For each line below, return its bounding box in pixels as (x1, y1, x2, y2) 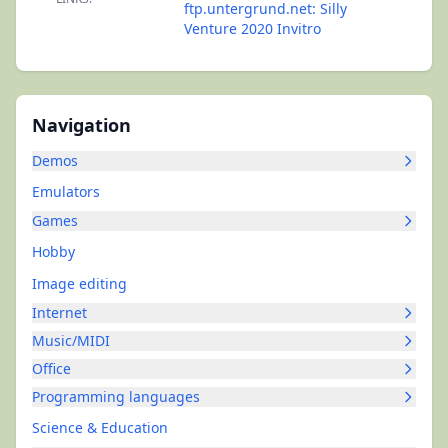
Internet (32, 303, 87, 322)
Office (32, 359, 71, 378)
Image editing (32, 274, 127, 293)
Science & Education (32, 418, 168, 437)
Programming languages (32, 387, 200, 406)
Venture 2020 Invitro (184, 19, 321, 38)
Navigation (32, 113, 131, 137)
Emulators (32, 182, 100, 201)
